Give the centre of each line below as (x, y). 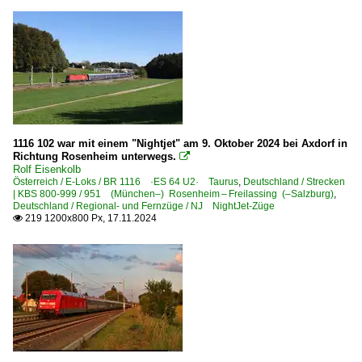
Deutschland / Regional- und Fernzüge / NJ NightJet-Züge (144, 206)
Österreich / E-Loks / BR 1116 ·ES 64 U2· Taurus (126, 181)
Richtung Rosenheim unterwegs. (95, 156)
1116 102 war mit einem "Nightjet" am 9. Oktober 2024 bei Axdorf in (180, 143)
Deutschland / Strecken (294, 181)
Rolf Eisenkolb (47, 169)
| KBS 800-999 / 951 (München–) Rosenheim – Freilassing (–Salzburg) (173, 194)
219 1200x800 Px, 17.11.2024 (90, 218)
